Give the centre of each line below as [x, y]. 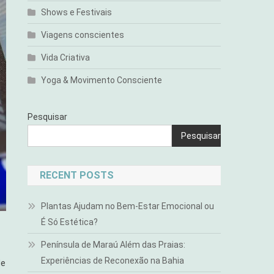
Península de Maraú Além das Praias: [113, 245]
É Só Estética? [70, 222]
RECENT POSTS [77, 175]
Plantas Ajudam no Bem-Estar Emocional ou [128, 206]
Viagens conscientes [83, 35]
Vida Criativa [66, 57]
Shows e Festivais [77, 12]
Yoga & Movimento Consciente [102, 80]
